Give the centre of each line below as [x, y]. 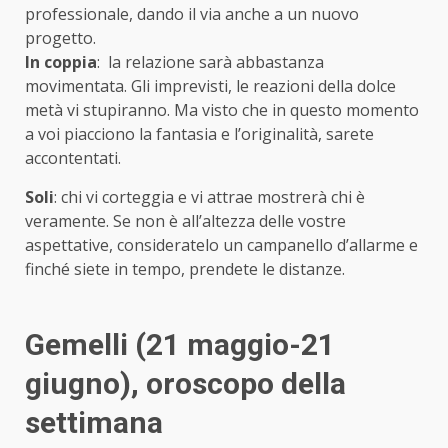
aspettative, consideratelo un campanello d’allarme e [221, 244]
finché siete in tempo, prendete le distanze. [187, 268]
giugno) [78, 383]
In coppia [61, 61]
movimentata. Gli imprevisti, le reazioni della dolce [210, 85]
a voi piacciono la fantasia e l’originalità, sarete [199, 133]
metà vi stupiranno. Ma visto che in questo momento [222, 109]
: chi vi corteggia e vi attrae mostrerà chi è [209, 196]
